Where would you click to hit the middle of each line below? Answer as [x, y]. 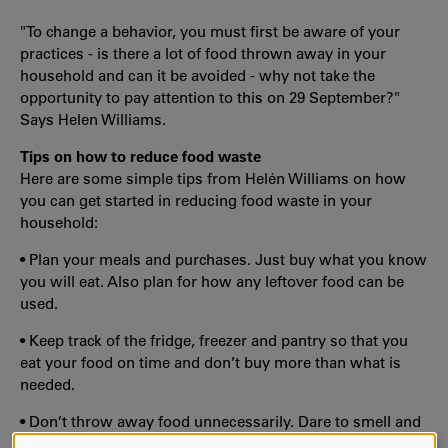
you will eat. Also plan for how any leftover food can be [212, 281]
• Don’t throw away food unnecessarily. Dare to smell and [220, 421]
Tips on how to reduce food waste [140, 156]
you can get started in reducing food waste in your [196, 200]
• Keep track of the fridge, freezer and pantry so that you [214, 340]
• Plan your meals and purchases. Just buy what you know [223, 259]
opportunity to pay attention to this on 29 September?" [210, 97]
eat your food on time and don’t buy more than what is [210, 362]
